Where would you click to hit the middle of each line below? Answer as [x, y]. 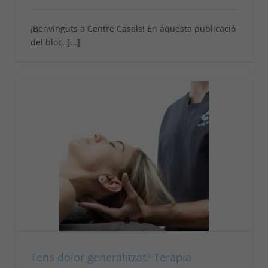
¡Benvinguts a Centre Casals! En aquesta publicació [133, 29]
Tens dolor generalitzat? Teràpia [111, 258]
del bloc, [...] [55, 42]
